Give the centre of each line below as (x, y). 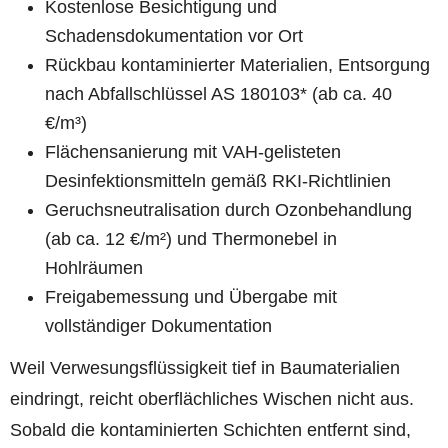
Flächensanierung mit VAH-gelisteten (193, 151)
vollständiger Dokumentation (159, 325)
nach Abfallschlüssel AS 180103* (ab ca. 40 (219, 93)
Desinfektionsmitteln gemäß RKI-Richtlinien (218, 180)
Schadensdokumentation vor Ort (174, 35)
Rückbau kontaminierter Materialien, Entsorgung (238, 64)
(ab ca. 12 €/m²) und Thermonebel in (191, 238)
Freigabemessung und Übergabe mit (191, 296)
